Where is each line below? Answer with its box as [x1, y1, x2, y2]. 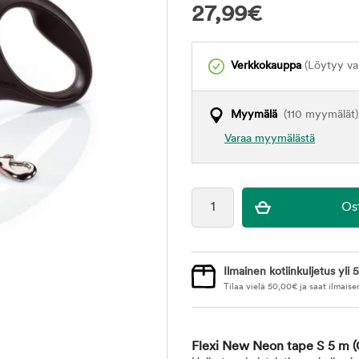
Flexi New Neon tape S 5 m [192, 341, 353, 353]
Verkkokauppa [231, 60, 301, 72]
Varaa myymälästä [224, 133, 315, 145]
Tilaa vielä [224, 283, 268, 292]
